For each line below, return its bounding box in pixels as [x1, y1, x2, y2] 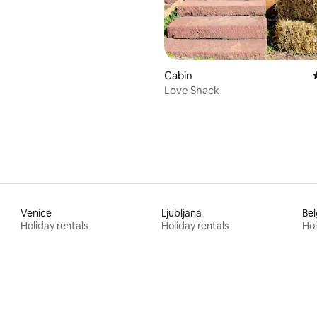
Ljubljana [161, 206, 202, 219]
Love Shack [164, 83, 219, 97]
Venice [21, 206, 52, 219]
